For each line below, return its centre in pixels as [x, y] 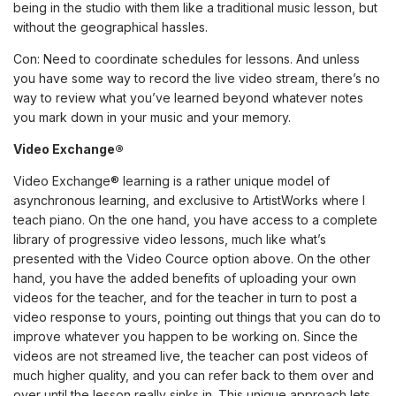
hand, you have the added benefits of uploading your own [185, 278]
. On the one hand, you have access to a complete [230, 220]
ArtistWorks [286, 200]
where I [342, 200]
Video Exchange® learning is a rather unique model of [171, 181]
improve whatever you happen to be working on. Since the [186, 336]
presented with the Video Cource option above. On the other [192, 259]
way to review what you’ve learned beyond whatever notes [188, 98]
